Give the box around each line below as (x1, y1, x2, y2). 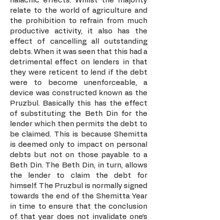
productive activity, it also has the (10, 27, 147, 35)
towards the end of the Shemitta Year (10, 192, 147, 200)
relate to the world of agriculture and (10, 7, 147, 14)
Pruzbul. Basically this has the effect (10, 100, 147, 107)
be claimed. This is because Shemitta (10, 131, 147, 138)
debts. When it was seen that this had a (10, 48, 147, 55)
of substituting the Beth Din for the (10, 110, 147, 117)
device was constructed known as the (10, 89, 147, 97)
